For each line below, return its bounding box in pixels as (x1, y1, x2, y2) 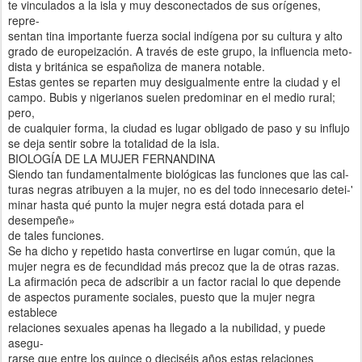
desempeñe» (8, 211, 75, 228)
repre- (8, 11, 40, 28)
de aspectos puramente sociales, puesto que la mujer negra (8, 288, 315, 305)
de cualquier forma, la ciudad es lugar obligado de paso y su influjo (8, 119, 350, 136)
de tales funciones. (8, 226, 104, 243)
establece (8, 303, 57, 320)
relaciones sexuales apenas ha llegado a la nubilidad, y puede (8, 318, 326, 335)
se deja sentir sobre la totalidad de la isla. (8, 134, 220, 151)
